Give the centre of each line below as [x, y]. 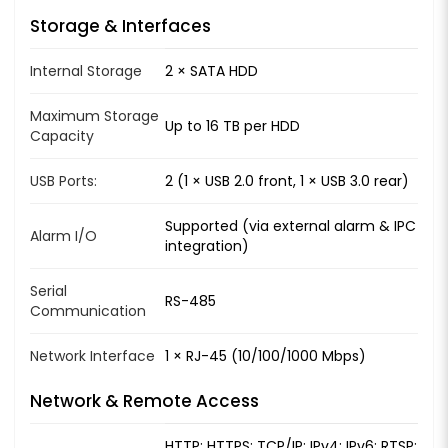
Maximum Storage [94, 115]
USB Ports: [63, 180]
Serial [48, 290]
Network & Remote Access [144, 400]
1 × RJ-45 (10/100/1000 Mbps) [265, 355]
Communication [88, 310]
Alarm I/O [63, 235]
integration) [207, 245]
